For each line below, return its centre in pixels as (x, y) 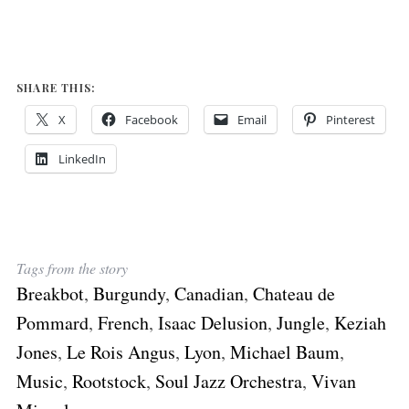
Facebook (151, 119)
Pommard (52, 322)
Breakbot (50, 293)
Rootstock (109, 381)
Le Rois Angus (121, 351)
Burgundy (129, 293)
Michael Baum (284, 351)
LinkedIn (82, 158)
